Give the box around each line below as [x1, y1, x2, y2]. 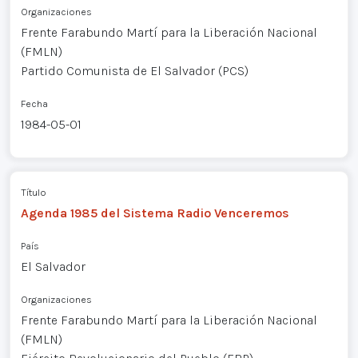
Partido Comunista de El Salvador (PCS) [20, 62, 249, 78]
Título [20, 185, 46, 198]
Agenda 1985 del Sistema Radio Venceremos [20, 205, 289, 221]
